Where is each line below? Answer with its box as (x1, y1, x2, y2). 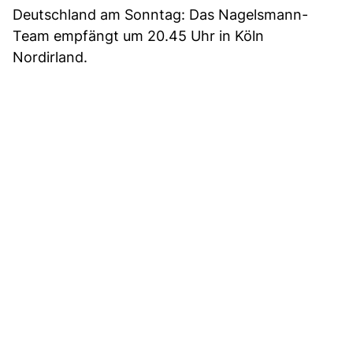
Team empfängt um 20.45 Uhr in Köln (13, 27, 264, 44)
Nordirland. (13, 48, 87, 65)
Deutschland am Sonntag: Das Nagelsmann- (13, 6, 308, 23)
